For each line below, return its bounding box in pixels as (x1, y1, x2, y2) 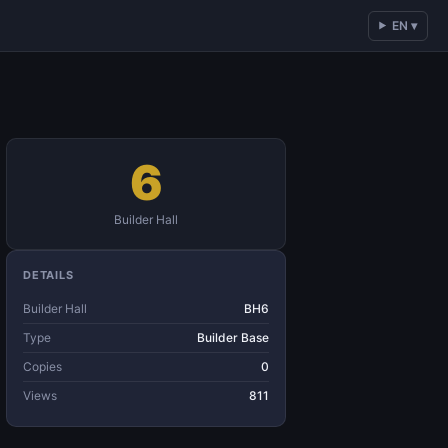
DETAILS (23, 268, 74, 282)
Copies (23, 359, 62, 374)
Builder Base (197, 330, 269, 345)
